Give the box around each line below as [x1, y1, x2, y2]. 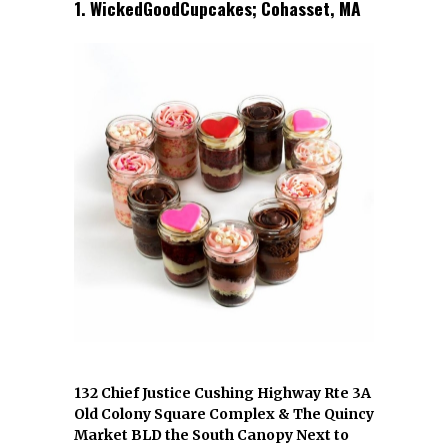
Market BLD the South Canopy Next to [74, 426, 349, 445]
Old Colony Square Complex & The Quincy [74, 405, 374, 424]
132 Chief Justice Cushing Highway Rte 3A [74, 384, 371, 403]
